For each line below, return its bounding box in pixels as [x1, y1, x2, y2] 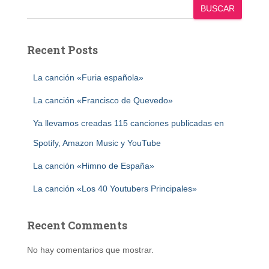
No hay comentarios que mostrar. [27, 245, 154, 255]
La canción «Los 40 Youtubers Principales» [33, 184, 197, 193]
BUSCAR [201, 4, 235, 13]
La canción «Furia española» [33, 73, 144, 82]
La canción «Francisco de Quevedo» [33, 95, 173, 105]
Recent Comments [27, 218, 127, 232]
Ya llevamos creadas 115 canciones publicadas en [33, 118, 224, 128]
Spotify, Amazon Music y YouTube [33, 138, 161, 148]
